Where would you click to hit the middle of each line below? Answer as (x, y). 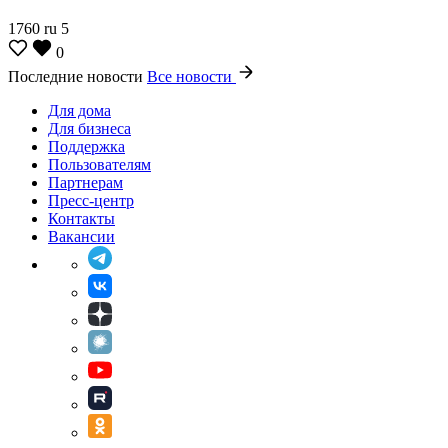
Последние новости (77, 76)
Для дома (79, 110)
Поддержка (86, 146)
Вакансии (81, 236)
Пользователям (99, 164)
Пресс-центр (91, 200)
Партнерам (85, 182)
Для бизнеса (89, 128)
